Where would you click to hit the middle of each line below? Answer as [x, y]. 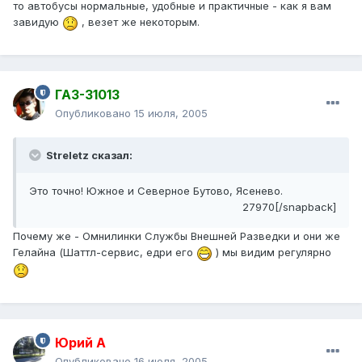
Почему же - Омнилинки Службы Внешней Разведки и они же [177, 236]
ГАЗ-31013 [87, 95]
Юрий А [80, 343]
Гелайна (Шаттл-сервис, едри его [105, 253]
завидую [38, 22]
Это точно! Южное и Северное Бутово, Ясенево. [156, 191]
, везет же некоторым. [139, 22]
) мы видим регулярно [272, 253]
